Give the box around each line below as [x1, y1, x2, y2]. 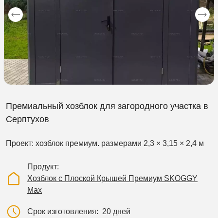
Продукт [27, 163, 57, 171]
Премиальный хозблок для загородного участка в [6, 101, 208, 111]
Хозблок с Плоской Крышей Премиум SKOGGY [27, 174, 198, 183]
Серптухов [6, 114, 49, 125]
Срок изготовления [27, 207, 96, 216]
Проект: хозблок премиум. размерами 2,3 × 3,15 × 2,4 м [6, 139, 204, 148]
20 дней [102, 207, 130, 216]
